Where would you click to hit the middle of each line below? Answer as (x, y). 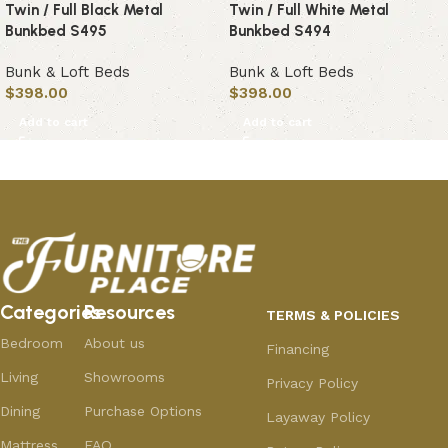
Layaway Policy (317, 417)
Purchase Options (142, 411)
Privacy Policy (311, 383)
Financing (297, 349)
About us (114, 343)
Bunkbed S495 (56, 31)
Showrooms (124, 377)
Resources (129, 312)
